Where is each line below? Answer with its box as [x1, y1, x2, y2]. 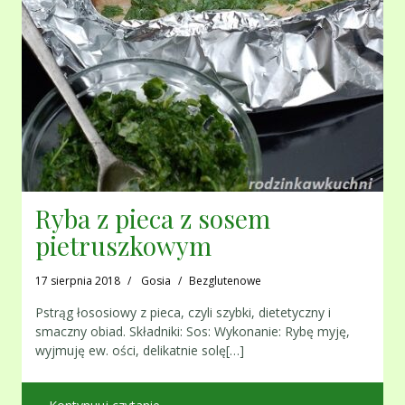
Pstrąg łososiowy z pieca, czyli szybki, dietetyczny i [35, 304, 331, 322]
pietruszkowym [35, 229, 212, 263]
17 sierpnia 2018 [35, 273, 120, 289]
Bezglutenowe [189, 273, 261, 289]
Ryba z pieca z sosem [35, 202, 270, 236]
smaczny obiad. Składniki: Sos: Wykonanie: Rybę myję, [35, 323, 350, 341]
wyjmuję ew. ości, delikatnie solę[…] [35, 342, 244, 360]
